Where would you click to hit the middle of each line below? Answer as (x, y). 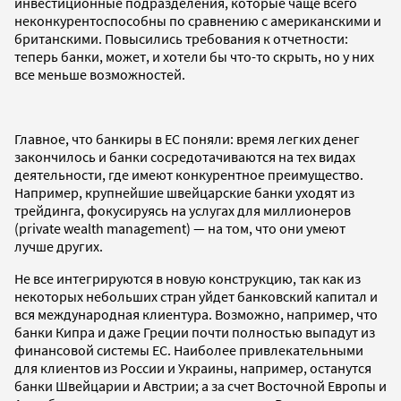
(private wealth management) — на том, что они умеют (180, 228)
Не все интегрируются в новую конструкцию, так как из (188, 278)
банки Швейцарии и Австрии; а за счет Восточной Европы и (200, 385)
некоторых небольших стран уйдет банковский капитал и (196, 296)
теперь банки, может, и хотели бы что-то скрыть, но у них (194, 56)
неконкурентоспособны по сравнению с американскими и (198, 20)
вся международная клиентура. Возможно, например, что (196, 314)
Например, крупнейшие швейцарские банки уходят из (184, 192)
